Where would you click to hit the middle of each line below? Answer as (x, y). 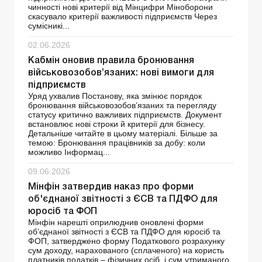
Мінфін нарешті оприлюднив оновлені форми (116, 222)
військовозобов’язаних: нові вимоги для (121, 73)
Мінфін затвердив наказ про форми (111, 187)
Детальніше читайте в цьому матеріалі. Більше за (123, 133)
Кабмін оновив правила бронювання (111, 61)
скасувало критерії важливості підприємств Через (123, 16)
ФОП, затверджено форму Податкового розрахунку (126, 241)
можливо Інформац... (69, 152)
